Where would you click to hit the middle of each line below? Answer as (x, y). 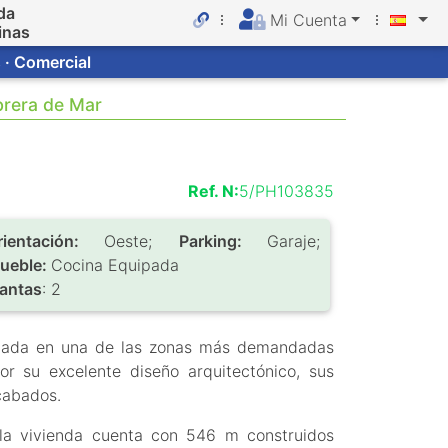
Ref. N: (213, 191)
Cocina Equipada (114, 265)
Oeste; (141, 241)
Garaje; (294, 241)
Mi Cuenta (308, 20)
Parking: (223, 241)
